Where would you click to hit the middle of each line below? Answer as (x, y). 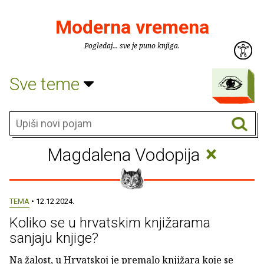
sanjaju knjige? (54, 238)
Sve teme (47, 84)
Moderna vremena (132, 27)
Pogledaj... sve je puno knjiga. (132, 46)
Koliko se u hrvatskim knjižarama (110, 223)
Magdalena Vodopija (125, 155)
